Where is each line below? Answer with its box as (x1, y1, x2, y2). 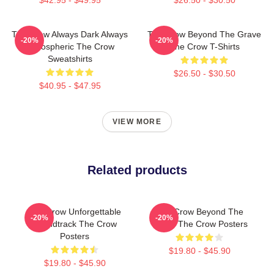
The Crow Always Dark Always (12, 29, 128, 39)
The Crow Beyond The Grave (147, 29, 261, 39)
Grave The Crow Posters (151, 218, 248, 229)
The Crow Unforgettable (28, 206, 121, 217)
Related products (87, 163, 187, 177)
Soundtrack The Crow (32, 218, 117, 229)
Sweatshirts (47, 53, 92, 64)
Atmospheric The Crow (25, 41, 114, 51)
